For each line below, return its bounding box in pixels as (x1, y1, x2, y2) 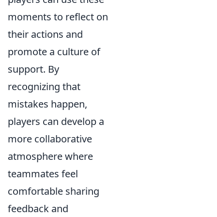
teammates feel (8, 167, 78, 181)
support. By (8, 62, 59, 76)
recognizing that (8, 80, 80, 93)
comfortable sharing (8, 185, 99, 198)
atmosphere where (8, 150, 93, 163)
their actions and (8, 28, 83, 41)
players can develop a (8, 115, 104, 128)
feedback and (8, 202, 68, 216)
